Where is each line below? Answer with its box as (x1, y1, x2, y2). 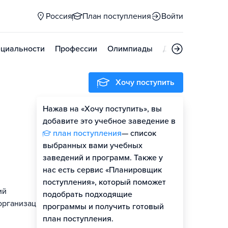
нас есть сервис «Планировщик (43, 165, 162, 175)
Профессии (55, 44, 97, 54)
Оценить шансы (105, 106, 166, 116)
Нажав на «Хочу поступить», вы (43, 104, 162, 114)
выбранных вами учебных (43, 140, 142, 151)
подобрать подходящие (43, 189, 132, 199)
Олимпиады (107, 44, 153, 54)
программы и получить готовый (43, 202, 164, 212)
